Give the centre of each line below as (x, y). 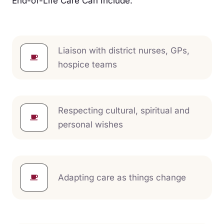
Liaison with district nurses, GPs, (124, 50)
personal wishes (90, 124)
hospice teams (87, 64)
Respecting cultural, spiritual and (124, 110)
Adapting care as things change (122, 177)
